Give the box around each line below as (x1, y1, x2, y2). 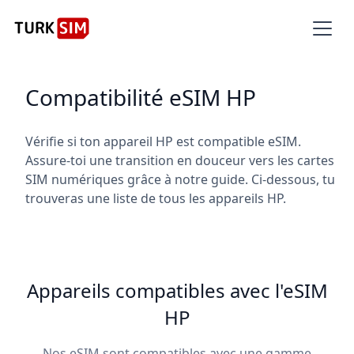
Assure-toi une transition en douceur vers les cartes (25, 152, 334, 169)
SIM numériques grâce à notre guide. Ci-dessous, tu (25, 171, 335, 188)
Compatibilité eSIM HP (25, 82, 256, 112)
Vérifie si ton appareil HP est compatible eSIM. (25, 133, 301, 150)
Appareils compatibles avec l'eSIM (26, 277, 328, 303)
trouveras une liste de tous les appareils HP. (25, 190, 286, 207)
